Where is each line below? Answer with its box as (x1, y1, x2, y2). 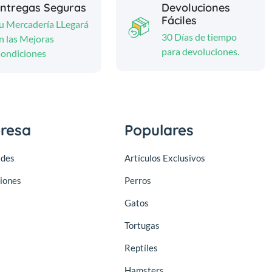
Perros (124, 174, 151, 186)
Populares (124, 120, 194, 139)
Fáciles (161, 13, 197, 27)
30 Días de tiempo (161, 30, 237, 42)
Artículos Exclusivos (124, 152, 205, 163)
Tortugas (124, 219, 160, 231)
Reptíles (124, 242, 158, 253)
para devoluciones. (161, 45, 240, 57)
